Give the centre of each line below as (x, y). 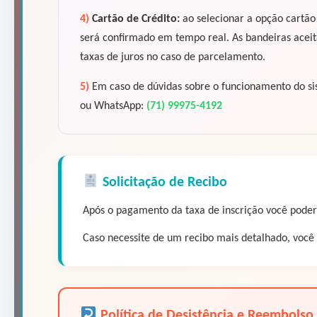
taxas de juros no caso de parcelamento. (173, 57)
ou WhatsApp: (113, 106)
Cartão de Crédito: (136, 19)
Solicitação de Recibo (163, 182)
